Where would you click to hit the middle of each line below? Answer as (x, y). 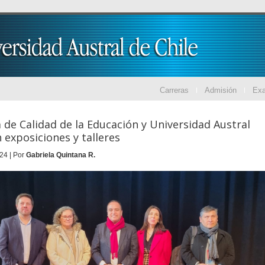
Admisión (221, 90)
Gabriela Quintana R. (60, 155)
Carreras (174, 90)
